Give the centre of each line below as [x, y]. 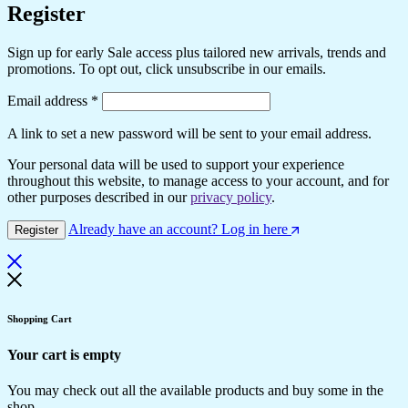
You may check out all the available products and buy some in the [195, 391]
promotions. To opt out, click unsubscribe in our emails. [167, 69]
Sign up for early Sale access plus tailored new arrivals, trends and [197, 53]
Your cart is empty [64, 354]
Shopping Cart [40, 318]
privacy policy [231, 198]
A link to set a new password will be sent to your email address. [189, 134]
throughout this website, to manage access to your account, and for [198, 181]
